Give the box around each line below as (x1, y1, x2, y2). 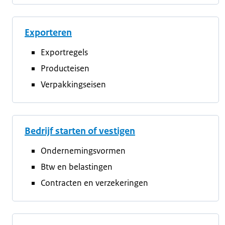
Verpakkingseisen (41, 79, 106, 90)
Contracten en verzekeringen (41, 177, 148, 188)
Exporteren (25, 27, 72, 39)
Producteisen (41, 63, 89, 74)
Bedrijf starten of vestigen (25, 125, 135, 137)
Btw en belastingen (41, 161, 113, 172)
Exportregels (41, 47, 88, 58)
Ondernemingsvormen (41, 145, 126, 156)
